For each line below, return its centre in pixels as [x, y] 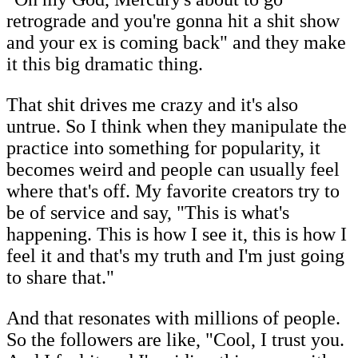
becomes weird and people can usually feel [173, 169]
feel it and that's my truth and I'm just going [175, 255]
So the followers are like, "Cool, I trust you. [175, 339]
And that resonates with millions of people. [173, 318]
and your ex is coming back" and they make [176, 42]
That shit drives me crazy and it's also [152, 104]
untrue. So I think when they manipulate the [177, 126]
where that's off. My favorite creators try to [173, 191]
